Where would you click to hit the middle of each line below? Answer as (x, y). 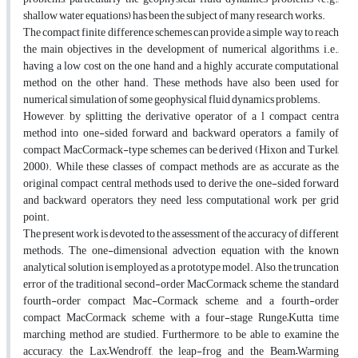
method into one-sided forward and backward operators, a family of (181, 133)
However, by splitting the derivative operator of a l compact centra (181, 117)
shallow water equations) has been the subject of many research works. (174, 16)
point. (36, 217)
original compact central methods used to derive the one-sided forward (181, 184)
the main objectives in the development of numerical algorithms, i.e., (181, 50)
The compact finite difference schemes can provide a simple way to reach (181, 33)
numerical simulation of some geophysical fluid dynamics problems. (172, 100)
